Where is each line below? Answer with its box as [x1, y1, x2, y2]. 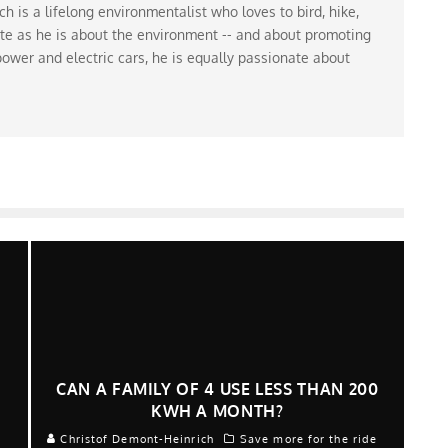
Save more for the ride [239, 431, 378, 446]
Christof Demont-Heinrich [56, 431, 214, 446]
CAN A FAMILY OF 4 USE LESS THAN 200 [56, 378, 379, 399]
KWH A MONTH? [150, 400, 284, 421]
